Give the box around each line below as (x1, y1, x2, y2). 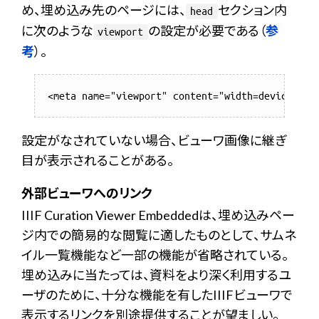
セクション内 (217, 2, 287, 18)
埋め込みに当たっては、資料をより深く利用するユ (21, 267, 291, 283)
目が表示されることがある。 (21, 152, 174, 168)
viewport (98, 26, 144, 38)
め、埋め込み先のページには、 (21, 2, 186, 18)
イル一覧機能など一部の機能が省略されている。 (21, 247, 288, 263)
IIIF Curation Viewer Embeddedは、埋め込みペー (21, 207, 295, 223)
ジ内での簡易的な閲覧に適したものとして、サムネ (21, 227, 296, 243)
